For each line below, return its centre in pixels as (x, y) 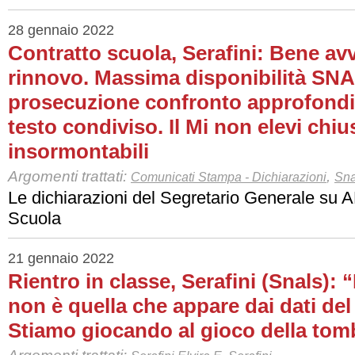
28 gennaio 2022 (61, 30)
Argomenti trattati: (69, 176)
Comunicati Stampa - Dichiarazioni (229, 177)
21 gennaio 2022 (61, 258)
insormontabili (78, 151)
